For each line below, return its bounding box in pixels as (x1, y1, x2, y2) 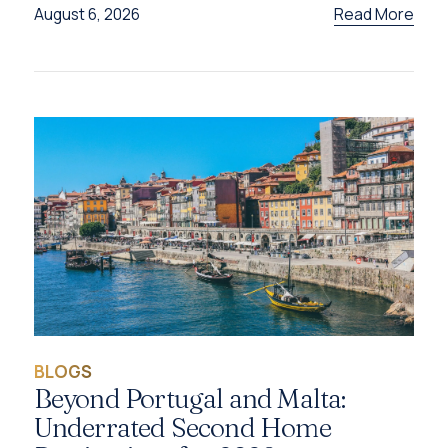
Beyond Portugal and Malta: (33, 381, 346, 415)
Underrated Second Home (33, 410, 331, 444)
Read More (334, 2, 415, 25)
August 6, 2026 (33, 3, 140, 26)
